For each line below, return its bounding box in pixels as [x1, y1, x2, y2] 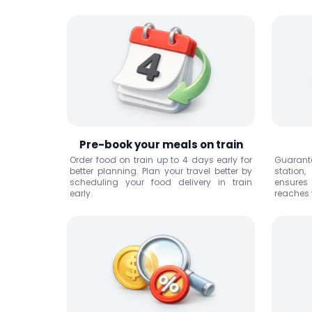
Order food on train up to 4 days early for [70, 154, 252, 166]
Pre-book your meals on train [79, 137, 243, 152]
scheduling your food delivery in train [70, 176, 252, 188]
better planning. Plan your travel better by [70, 165, 252, 177]
